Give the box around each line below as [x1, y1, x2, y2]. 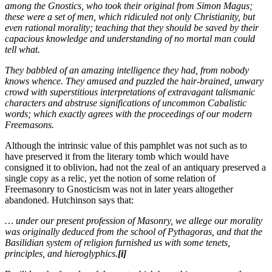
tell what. [5, 44, 40, 55]
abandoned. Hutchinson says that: [5, 195, 134, 206]
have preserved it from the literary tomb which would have [5, 151, 229, 162]
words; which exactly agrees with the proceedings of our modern [5, 109, 252, 120]
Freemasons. [5, 120, 54, 131]
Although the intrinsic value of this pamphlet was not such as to [5, 140, 247, 151]
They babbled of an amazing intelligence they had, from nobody [5, 65, 249, 76]
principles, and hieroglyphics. [5, 248, 118, 259]
